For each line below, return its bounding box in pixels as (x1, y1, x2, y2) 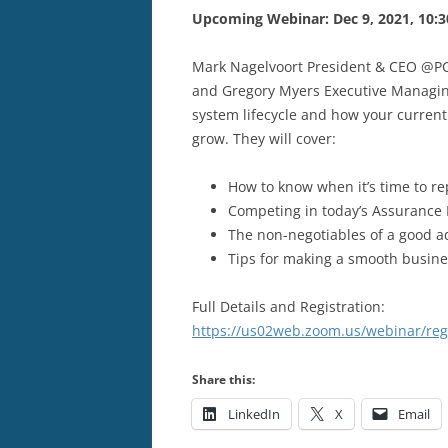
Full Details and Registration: (192, 296, 385, 316)
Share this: (192, 370, 255, 388)
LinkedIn (228, 404, 280, 423)
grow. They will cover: (192, 128, 336, 148)
